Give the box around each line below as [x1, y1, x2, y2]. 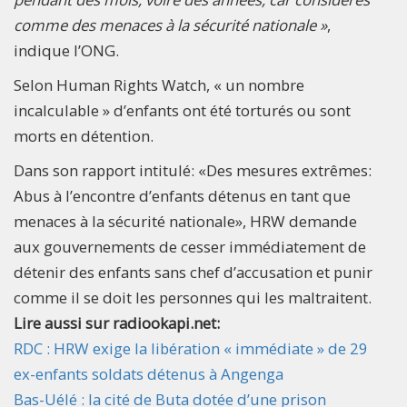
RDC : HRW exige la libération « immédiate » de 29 [14, 337, 368, 359]
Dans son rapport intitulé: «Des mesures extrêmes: [14, 159, 372, 181]
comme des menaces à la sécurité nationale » [14, 14, 327, 35]
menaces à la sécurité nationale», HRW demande [14, 210, 357, 232]
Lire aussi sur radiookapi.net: [14, 312, 223, 333]
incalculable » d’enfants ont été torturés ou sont [14, 99, 351, 121]
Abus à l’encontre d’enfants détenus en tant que [14, 184, 351, 206]
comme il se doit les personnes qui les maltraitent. [14, 286, 372, 308]
